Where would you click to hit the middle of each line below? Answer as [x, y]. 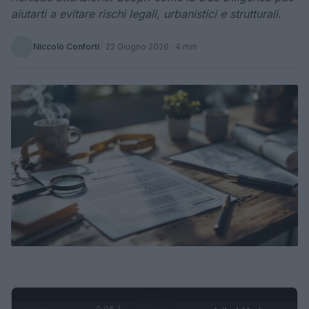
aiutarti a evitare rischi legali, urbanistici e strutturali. [146, 14]
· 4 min [183, 47]
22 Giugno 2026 [137, 47]
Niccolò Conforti [66, 47]
